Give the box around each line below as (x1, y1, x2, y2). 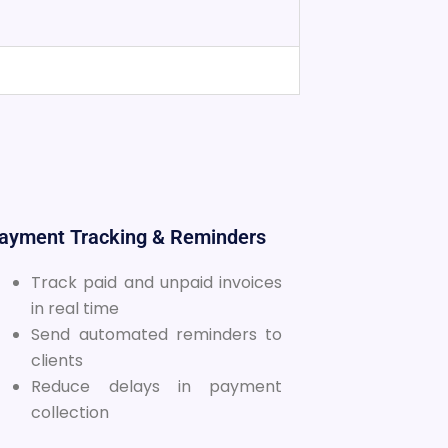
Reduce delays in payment (31, 374, 283, 398)
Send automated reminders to (31, 322, 283, 346)
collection (31, 400, 110, 424)
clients (31, 348, 84, 372)
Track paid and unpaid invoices (31, 270, 283, 294)
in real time (31, 296, 120, 320)
